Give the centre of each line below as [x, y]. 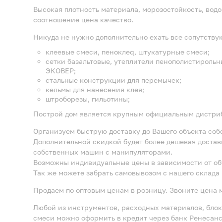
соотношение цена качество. [83, 20]
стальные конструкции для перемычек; [113, 80]
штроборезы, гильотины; [88, 99]
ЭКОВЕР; [61, 71]
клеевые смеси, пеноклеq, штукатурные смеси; [128, 52]
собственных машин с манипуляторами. [103, 152]
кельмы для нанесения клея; [95, 90]
